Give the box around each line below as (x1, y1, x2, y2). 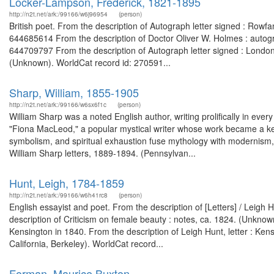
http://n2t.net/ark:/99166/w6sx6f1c (9, 100, 106, 109)
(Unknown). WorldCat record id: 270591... (9, 56, 171, 68)
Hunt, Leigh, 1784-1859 (9, 175, 124, 191)
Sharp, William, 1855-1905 (9, 84, 139, 100)
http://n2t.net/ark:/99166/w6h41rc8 (9, 191, 108, 199)
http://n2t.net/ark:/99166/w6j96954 (9, 10, 108, 18)
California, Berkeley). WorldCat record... (9, 237, 163, 250)
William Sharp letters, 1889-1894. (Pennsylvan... (9, 147, 196, 159)
